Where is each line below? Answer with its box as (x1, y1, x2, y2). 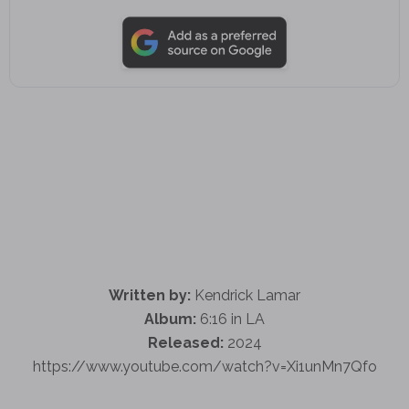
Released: (147, 333, 224, 351)
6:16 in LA (196, 309, 265, 328)
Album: (144, 309, 196, 328)
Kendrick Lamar (191, 286, 300, 304)
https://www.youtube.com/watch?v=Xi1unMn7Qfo (32, 357, 377, 375)
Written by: (109, 286, 191, 304)
